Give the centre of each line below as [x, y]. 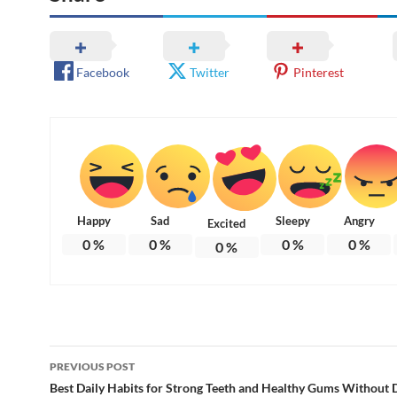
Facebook [103, 72]
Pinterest [318, 72]
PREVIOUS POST [92, 366]
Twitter [210, 72]
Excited [227, 223]
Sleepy [292, 220]
